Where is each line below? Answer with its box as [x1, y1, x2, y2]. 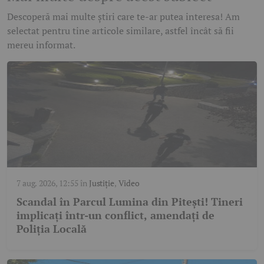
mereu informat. [7, 38, 75, 52]
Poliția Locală [16, 222, 87, 236]
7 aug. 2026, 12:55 [16, 177, 78, 189]
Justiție [88, 177, 114, 189]
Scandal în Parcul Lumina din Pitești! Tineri [16, 194, 243, 209]
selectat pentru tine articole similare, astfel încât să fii [7, 24, 234, 38]
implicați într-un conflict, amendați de [16, 208, 214, 223]
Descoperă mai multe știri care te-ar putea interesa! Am [7, 10, 240, 24]
